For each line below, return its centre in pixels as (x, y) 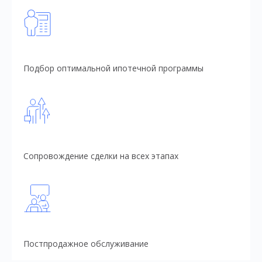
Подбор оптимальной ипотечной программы (113, 68)
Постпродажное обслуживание (86, 244)
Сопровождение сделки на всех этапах (101, 156)
